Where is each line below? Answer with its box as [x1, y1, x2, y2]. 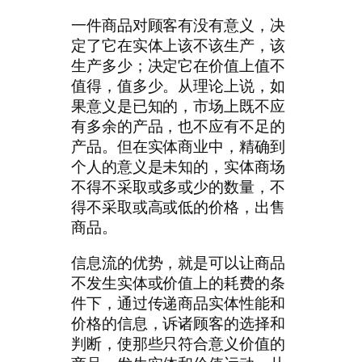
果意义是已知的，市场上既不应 [71, 95, 285, 117]
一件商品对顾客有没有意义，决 [71, 15, 285, 36]
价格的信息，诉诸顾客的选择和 [71, 312, 285, 334]
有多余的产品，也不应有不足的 [71, 116, 285, 137]
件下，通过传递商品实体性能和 [71, 292, 285, 314]
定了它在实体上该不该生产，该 [71, 35, 285, 57]
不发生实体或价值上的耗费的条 [71, 271, 285, 293]
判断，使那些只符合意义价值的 [71, 332, 285, 354]
